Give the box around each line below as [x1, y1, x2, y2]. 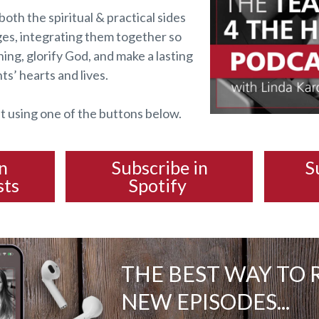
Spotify [128, 174, 191, 196]
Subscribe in [110, 156, 208, 178]
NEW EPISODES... [121, 288, 291, 314]
